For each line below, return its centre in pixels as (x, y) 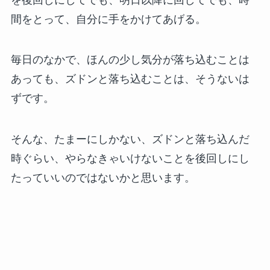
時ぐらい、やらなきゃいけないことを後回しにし (130, 159)
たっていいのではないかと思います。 (103, 178)
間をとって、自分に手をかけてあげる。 (108, 19)
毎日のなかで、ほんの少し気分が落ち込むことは (130, 60)
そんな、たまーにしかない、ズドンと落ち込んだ (130, 140)
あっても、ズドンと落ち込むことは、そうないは (130, 79)
